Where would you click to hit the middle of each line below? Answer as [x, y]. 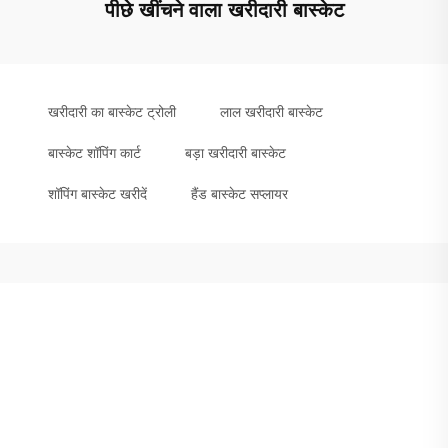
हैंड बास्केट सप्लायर [239, 194]
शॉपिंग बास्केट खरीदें [97, 194]
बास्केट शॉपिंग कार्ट [94, 153]
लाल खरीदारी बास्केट [271, 112]
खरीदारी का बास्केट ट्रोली [112, 112]
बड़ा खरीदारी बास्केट [235, 153]
